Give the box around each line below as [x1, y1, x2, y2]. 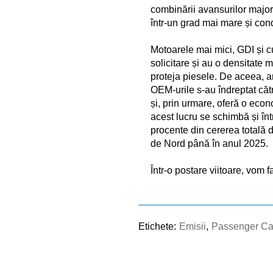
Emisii [179, 221, 206, 232]
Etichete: [138, 221, 176, 232]
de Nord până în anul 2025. [151, 138, 268, 149]
